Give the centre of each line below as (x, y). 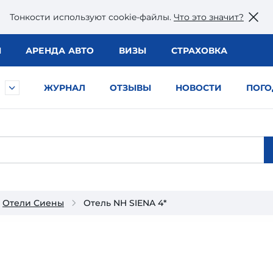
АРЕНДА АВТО (60, 51)
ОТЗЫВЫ (130, 88)
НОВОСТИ (199, 88)
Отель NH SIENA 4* (125, 203)
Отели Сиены (33, 203)
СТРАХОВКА (199, 51)
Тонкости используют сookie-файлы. (92, 17)
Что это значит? (209, 17)
